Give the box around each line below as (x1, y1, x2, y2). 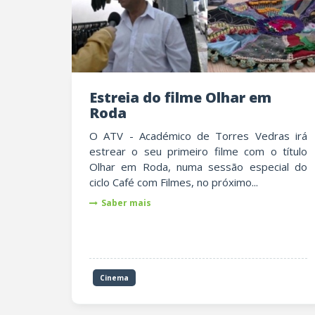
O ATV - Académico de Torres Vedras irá (89, 129, 307, 143)
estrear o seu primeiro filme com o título (89, 144, 307, 158)
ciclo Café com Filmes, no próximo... (89, 175, 258, 189)
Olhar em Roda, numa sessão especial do (89, 160, 307, 174)
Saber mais (101, 197, 151, 209)
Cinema (100, 273, 129, 283)
